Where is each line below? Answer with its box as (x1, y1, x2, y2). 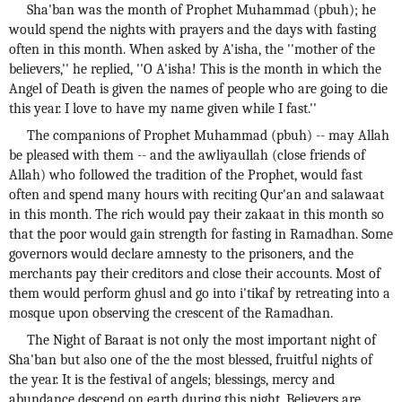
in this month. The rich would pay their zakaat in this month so (9, 206, 384, 223)
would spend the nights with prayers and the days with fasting (9, 22, 376, 38)
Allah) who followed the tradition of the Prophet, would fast (9, 167, 363, 183)
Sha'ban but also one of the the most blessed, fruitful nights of (9, 352, 372, 368)
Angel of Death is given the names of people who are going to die (9, 81, 388, 97)
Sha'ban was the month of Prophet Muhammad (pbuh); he (27, 2, 376, 18)
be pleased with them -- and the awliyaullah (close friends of (9, 147, 365, 163)
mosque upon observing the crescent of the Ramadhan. (9, 305, 333, 321)
